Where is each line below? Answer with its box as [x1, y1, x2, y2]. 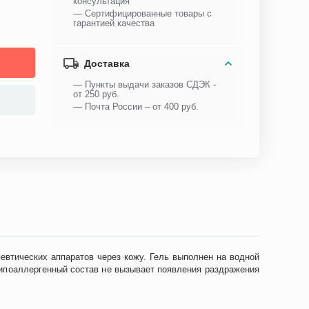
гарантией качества [73, 18, 155, 28]
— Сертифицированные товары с [73, 8, 212, 19]
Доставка [84, 58, 130, 69]
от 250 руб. [73, 89, 120, 99]
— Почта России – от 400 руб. [73, 101, 199, 112]
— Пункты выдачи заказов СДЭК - [73, 79, 217, 90]
